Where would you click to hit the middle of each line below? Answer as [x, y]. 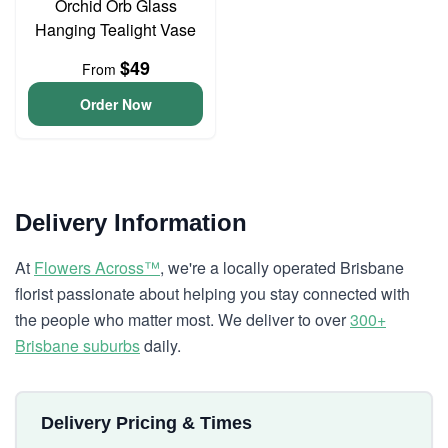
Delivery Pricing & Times [146, 423]
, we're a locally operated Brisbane [282, 267]
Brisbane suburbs [77, 345]
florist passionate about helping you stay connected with [212, 293]
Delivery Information [131, 222]
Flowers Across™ [97, 267]
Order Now [115, 104]
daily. [160, 345]
